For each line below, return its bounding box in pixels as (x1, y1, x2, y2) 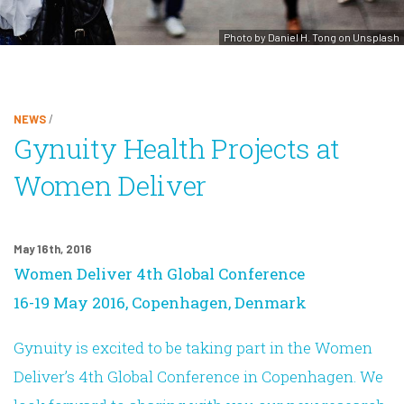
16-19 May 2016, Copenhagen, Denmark (14, 291, 307, 313)
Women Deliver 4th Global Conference (14, 262, 305, 284)
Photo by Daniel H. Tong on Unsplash (224, 31, 399, 44)
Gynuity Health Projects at (14, 130, 341, 167)
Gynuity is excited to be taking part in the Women (14, 336, 372, 358)
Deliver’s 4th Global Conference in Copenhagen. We (14, 365, 383, 387)
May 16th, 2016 (14, 241, 92, 256)
